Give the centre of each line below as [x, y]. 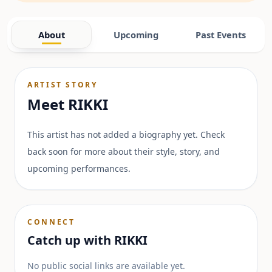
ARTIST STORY [63, 85]
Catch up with [71, 240]
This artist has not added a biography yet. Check [126, 134]
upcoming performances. [79, 168]
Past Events [220, 35]
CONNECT [51, 222]
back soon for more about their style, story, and [124, 151]
